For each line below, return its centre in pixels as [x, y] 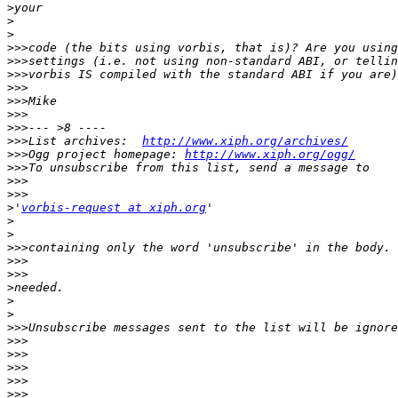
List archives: [85, 141]
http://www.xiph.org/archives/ [245, 141]
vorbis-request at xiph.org [114, 208]
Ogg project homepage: [107, 155]
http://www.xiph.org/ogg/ [270, 155]
